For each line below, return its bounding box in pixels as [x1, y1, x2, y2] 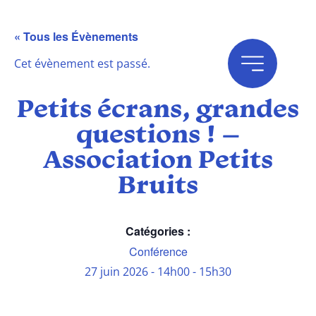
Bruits [118, 174, 198, 200]
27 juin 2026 [85, 264, 148, 280]
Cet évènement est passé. [14, 56, 150, 72]
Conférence [128, 243, 188, 260]
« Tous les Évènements [14, 28, 138, 44]
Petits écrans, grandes [17, 98, 299, 124]
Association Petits [43, 149, 273, 175]
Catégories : [126, 223, 190, 240]
